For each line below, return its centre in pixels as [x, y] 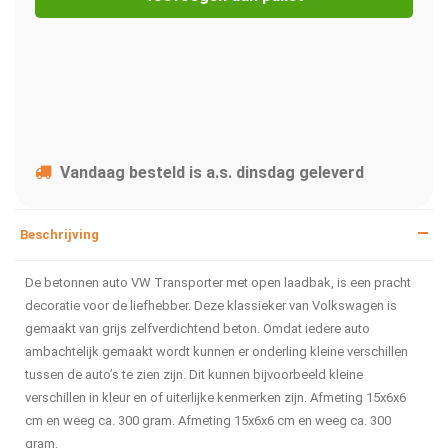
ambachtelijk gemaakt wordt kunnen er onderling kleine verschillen [216, 352]
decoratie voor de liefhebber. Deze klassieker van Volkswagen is [211, 306]
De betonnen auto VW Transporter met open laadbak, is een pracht [218, 283]
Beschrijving [59, 235]
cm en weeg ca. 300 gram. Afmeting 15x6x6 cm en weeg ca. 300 [208, 421]
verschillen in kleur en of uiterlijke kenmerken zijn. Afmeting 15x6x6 [215, 398]
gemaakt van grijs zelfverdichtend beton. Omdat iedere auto [197, 329]
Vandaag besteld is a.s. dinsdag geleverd [212, 173]
